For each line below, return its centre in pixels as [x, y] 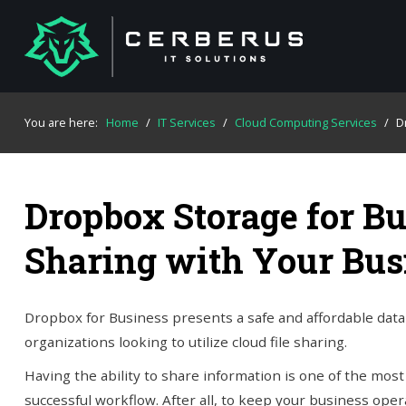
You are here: [63, 122]
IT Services [186, 122]
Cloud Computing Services [305, 122]
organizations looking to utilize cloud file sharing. [185, 342]
